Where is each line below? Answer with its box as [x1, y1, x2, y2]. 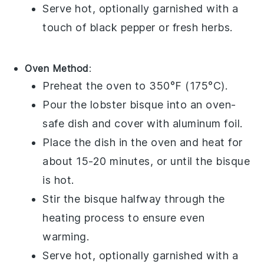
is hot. [42, 173, 74, 186]
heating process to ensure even [42, 211, 205, 224]
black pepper [89, 21, 156, 34]
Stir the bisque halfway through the [42, 192, 225, 205]
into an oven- [163, 98, 236, 111]
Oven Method [25, 62, 89, 74]
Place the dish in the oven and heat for [42, 136, 243, 148]
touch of [42, 21, 90, 34]
